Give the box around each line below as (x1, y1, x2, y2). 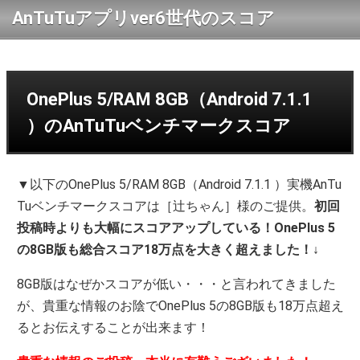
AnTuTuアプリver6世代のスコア (12, 7, 275, 28)
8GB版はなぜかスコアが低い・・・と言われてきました (17, 276, 337, 292)
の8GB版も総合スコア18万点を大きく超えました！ (17, 241, 313, 257)
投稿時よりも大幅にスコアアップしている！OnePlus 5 (17, 219, 336, 235)
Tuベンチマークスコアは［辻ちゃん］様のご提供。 (17, 198, 315, 214)
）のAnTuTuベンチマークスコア (27, 115, 291, 136)
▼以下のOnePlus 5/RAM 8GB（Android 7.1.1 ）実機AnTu (17, 176, 342, 192)
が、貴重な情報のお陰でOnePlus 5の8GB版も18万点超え (17, 297, 345, 313)
